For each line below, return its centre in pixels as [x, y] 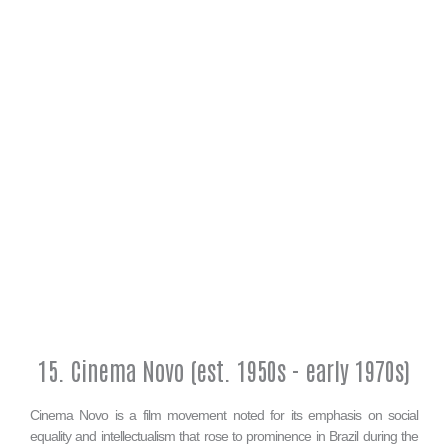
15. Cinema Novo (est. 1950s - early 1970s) [224, 370]
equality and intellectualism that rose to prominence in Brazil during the [224, 436]
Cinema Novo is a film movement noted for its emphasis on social [224, 415]
